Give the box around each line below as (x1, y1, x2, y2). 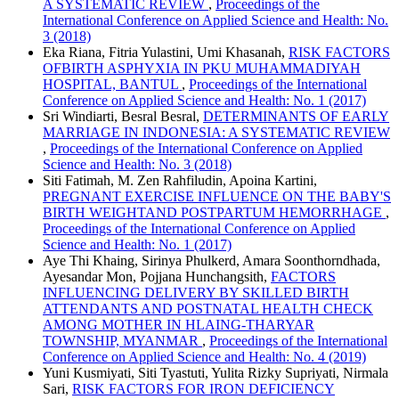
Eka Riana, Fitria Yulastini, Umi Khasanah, (43, 45, 289, 61)
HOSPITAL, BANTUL (43, 77, 182, 93)
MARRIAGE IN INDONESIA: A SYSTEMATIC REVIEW (43, 125, 390, 141)
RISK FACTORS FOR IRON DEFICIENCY (72, 381, 335, 397)
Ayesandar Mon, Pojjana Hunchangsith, (43, 269, 271, 285)
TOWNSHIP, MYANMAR (43, 333, 202, 349)
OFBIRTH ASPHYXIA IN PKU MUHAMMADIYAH (43, 61, 361, 77)
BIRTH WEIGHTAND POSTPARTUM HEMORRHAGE (43, 205, 386, 221)
